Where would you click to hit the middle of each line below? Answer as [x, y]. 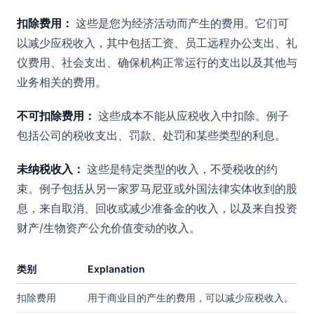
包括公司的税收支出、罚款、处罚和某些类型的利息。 [151, 136]
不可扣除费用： [57, 116]
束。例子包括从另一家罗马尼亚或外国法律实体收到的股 [157, 189]
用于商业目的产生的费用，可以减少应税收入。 [191, 298]
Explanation [116, 269]
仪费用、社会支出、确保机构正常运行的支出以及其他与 [157, 63]
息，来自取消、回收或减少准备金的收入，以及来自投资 [157, 209]
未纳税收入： [52, 169]
